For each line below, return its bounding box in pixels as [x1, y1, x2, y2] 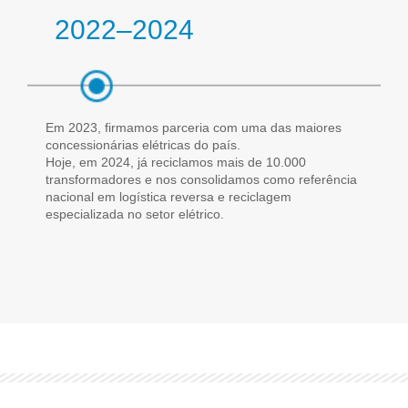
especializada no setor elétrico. [46, 206, 224, 221]
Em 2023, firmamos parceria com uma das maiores [46, 119, 342, 135]
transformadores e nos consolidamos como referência [46, 171, 357, 187]
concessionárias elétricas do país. [46, 137, 240, 152]
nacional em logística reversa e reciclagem [46, 189, 291, 204]
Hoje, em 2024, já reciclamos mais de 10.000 [46, 154, 306, 169]
